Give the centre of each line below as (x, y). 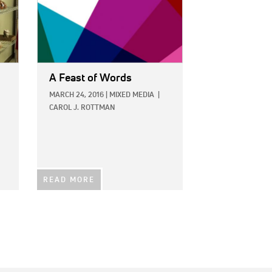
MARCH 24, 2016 (76, 95)
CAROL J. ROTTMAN (82, 108)
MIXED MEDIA (132, 95)
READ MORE (69, 180)
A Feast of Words (90, 78)
